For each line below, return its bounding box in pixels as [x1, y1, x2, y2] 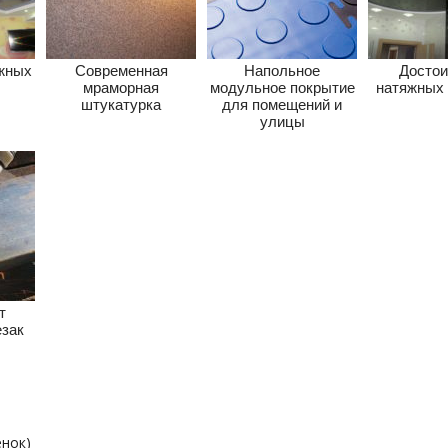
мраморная [83, 79, 160, 97]
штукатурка [81, 96, 162, 114]
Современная [74, 62, 168, 80]
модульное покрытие [209, 79, 355, 97]
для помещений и [222, 96, 343, 114]
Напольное [244, 62, 321, 80]
